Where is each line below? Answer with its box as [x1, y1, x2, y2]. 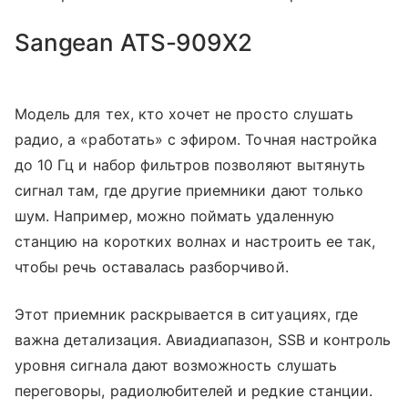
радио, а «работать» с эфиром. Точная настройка [15, 130, 378, 148]
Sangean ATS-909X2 [15, 28, 252, 56]
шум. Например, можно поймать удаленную [15, 207, 334, 225]
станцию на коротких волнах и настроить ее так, [15, 232, 376, 250]
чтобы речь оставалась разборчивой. [15, 258, 289, 276]
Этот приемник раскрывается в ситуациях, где [15, 305, 359, 323]
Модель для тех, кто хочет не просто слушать [15, 105, 354, 123]
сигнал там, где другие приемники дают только [15, 181, 364, 199]
